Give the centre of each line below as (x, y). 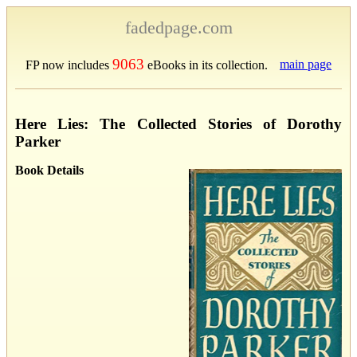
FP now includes (69, 65)
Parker (38, 141)
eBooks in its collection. (206, 65)
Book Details (49, 170)
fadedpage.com (178, 27)
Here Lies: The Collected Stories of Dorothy (178, 124)
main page (306, 64)
